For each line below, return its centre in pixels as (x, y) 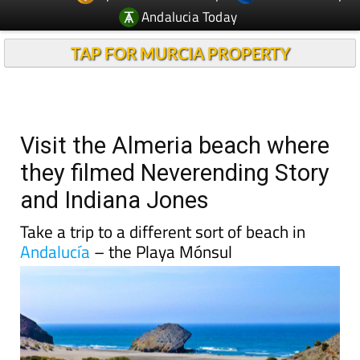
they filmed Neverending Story (175, 143)
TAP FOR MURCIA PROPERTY (180, 23)
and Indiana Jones (115, 170)
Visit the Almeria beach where (175, 116)
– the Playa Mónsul (161, 222)
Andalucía (55, 222)
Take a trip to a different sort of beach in (163, 202)
